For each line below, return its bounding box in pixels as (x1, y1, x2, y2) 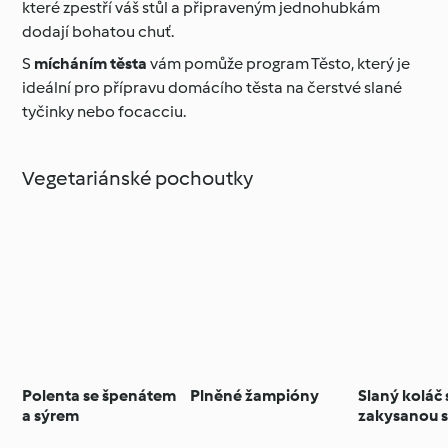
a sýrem (22, 406, 80, 426)
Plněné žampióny (190, 386, 320, 406)
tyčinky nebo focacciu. (22, 102, 187, 122)
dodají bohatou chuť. (22, 22, 175, 42)
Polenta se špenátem (22, 386, 177, 406)
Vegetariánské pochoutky (22, 166, 254, 191)
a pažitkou (358, 426, 436, 446)
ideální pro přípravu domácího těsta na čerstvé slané (22, 78, 403, 98)
